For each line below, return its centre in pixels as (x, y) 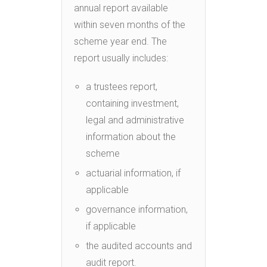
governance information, (137, 209)
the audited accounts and (139, 246)
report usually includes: (121, 58)
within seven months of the (130, 24)
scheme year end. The (120, 41)
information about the (131, 136)
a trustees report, (122, 86)
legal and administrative (135, 120)
